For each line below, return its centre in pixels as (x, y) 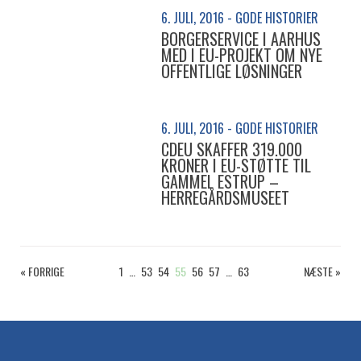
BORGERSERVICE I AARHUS (241, 39)
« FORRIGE (42, 271)
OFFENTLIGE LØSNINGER (232, 71)
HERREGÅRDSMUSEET (225, 197)
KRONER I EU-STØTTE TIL (236, 165)
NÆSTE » (322, 271)
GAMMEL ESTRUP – (220, 181)
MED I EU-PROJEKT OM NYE (242, 55)
